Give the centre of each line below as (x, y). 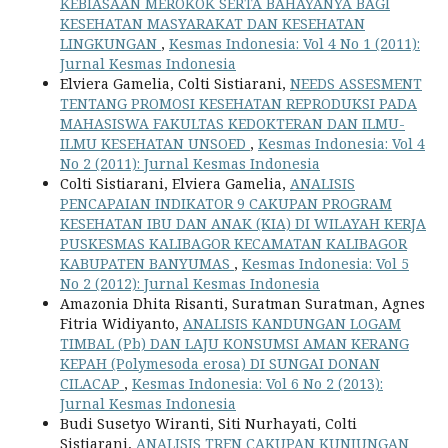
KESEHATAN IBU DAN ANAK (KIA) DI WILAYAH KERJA (243, 223)
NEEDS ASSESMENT (356, 83)
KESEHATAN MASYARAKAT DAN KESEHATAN (212, 23)
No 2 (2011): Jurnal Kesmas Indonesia (190, 163)
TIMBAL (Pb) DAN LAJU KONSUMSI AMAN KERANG (234, 343)
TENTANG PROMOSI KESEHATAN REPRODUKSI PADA (238, 103)
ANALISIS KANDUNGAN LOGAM (292, 323)
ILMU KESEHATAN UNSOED (155, 143)
